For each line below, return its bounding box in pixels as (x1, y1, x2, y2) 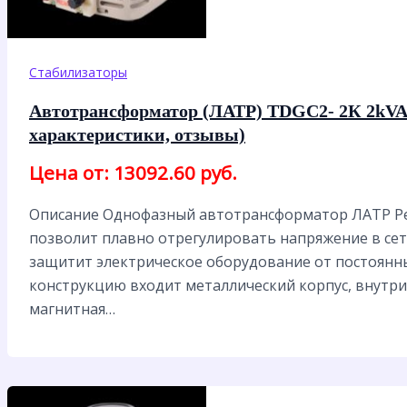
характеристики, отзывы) (29, 124, 245, 145)
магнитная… (29, 299, 115, 320)
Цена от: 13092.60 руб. (29, 160, 237, 186)
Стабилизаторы (29, 64, 127, 82)
